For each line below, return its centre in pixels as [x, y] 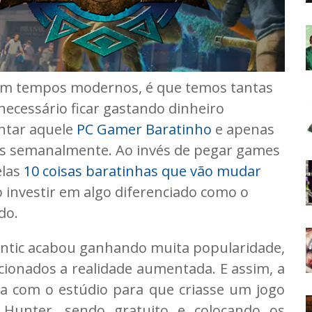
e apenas [243, 129]
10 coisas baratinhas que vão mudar [142, 171]
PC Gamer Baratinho [144, 129]
